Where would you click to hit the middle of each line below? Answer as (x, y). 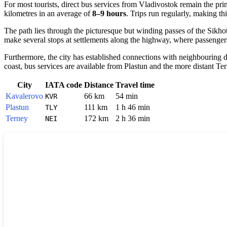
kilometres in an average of (48, 13)
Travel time (135, 85)
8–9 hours (109, 13)
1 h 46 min (133, 107)
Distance (99, 85)
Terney (17, 118)
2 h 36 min (133, 118)
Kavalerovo (24, 96)
